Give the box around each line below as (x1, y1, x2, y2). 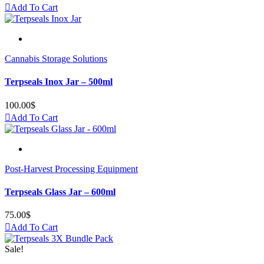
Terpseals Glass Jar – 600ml (5, 186, 115, 197)
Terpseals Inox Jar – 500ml (5, 77, 113, 87)
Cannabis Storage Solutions (5, 54, 107, 64)
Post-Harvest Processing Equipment (5, 163, 138, 174)
